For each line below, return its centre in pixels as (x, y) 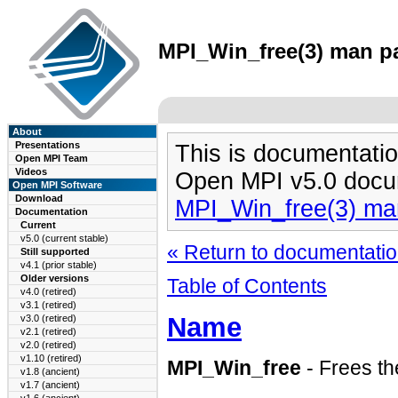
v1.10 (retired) (51, 358)
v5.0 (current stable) (64, 238)
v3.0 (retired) (48, 318)
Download (39, 198)
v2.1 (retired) (48, 331)
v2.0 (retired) (48, 345)
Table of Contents (247, 287)
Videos (31, 171)
